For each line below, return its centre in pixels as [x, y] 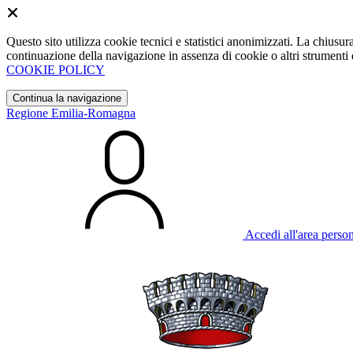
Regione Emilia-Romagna [71, 113]
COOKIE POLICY [56, 70]
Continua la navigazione [67, 98]
